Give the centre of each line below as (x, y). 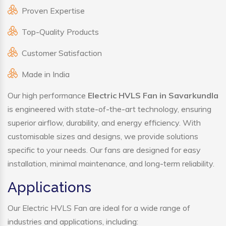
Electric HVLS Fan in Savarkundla (153, 96)
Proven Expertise (53, 11)
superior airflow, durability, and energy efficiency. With (104, 123)
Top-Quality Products (60, 32)
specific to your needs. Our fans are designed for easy (104, 150)
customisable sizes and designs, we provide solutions (103, 136)
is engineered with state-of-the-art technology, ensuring (109, 109)
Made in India (46, 74)
